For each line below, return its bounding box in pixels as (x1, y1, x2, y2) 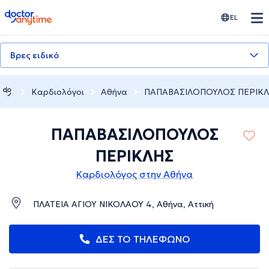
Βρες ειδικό (10, 50, 59, 61)
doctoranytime (4, 8, 72, 20)
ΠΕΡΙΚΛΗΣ (95, 147, 174, 166)
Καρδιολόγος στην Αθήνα (76, 168, 193, 181)
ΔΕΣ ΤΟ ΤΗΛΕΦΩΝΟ (95, 233, 190, 246)
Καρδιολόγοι (31, 86, 84, 97)
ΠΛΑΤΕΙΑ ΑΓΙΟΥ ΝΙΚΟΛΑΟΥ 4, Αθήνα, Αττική (33, 199, 214, 210)
